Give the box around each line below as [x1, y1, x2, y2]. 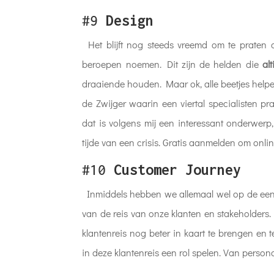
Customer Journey [114, 161, 242, 178]
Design [106, 12, 154, 29]
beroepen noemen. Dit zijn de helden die [82, 57, 262, 70]
